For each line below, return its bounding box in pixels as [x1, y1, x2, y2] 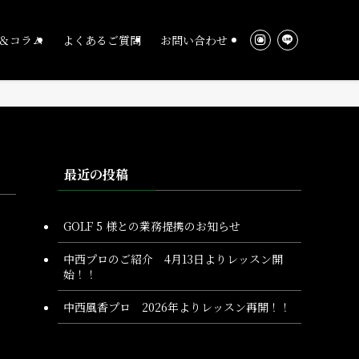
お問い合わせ [160, 32, 228, 48]
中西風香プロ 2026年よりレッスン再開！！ [63, 298, 291, 315]
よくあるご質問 [63, 32, 141, 48]
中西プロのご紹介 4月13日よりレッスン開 [63, 250, 283, 267]
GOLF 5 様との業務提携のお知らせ [63, 217, 240, 234]
